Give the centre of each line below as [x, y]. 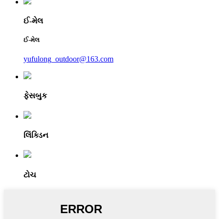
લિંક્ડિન [36, 135]
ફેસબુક [35, 96]
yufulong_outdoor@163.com [68, 59]
